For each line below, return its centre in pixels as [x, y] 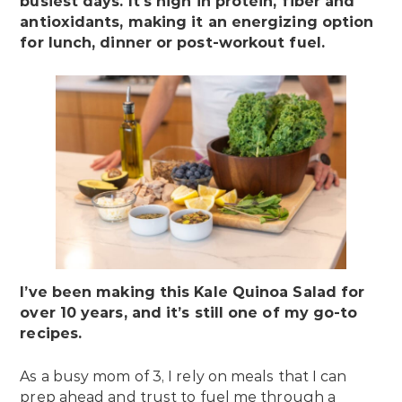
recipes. [53, 334]
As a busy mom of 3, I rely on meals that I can [184, 377]
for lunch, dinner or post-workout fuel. [172, 43]
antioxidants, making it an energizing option [197, 22]
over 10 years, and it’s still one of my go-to [189, 313]
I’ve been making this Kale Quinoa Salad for [192, 293]
